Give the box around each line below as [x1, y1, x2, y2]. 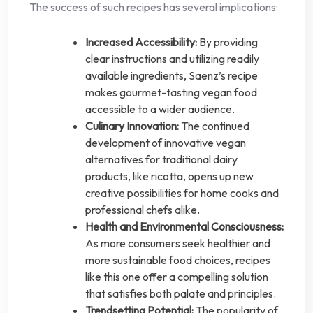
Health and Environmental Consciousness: [85, 219, 284, 234]
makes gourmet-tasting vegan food [85, 85, 257, 100]
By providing [197, 35, 258, 50]
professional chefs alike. [85, 203, 200, 217]
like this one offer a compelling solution [85, 270, 268, 284]
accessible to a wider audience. [85, 102, 235, 117]
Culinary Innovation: [85, 119, 179, 133]
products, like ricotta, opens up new [85, 169, 254, 184]
